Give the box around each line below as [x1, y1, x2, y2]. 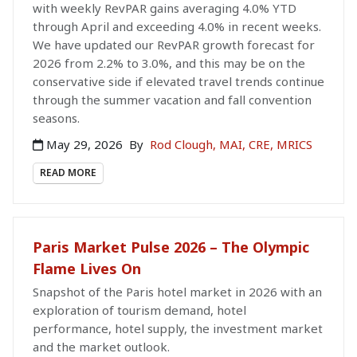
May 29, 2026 [43, 136, 126, 153]
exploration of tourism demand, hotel [33, 301, 246, 318]
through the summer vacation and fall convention [33, 92, 312, 108]
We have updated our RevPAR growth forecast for [33, 37, 315, 53]
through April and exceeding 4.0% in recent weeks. [33, 18, 321, 35]
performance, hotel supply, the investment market [33, 320, 323, 336]
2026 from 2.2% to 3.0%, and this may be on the [33, 55, 305, 72]
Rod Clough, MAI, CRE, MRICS [150, 136, 312, 153]
